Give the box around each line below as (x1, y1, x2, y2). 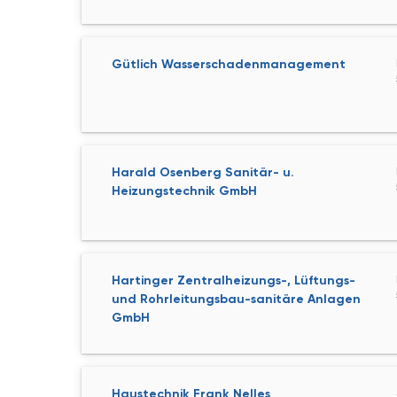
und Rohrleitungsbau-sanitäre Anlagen (112, 292, 361, 307)
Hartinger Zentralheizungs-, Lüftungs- (112, 273, 355, 288)
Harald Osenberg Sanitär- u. (112, 165, 294, 180)
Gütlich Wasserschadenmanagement (112, 57, 346, 72)
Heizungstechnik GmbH (112, 183, 257, 198)
